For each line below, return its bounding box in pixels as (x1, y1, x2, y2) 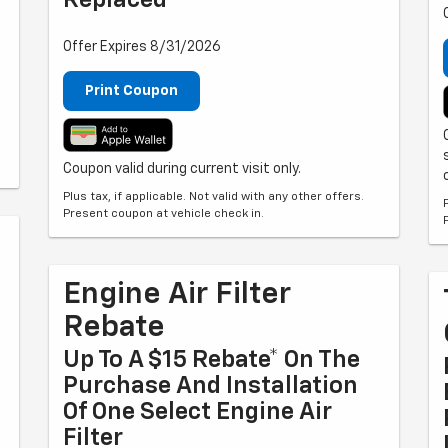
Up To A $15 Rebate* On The (63, 348, 360, 372)
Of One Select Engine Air (63, 400, 332, 424)
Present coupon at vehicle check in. (63, 208, 264, 220)
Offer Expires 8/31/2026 (63, 40, 221, 54)
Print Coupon (85, 84, 178, 98)
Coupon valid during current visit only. (63, 162, 301, 176)
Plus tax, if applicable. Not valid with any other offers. (63, 191, 364, 203)
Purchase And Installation (63, 374, 358, 398)
